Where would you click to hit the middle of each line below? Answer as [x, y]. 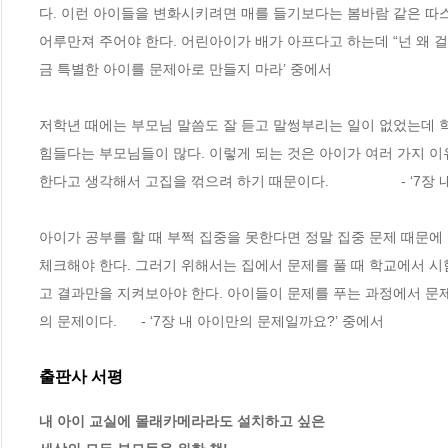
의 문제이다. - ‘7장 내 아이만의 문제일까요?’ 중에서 [211, 320]
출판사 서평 [81, 376]
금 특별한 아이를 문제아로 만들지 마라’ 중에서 [185, 68]
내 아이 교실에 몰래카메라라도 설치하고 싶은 [182, 421]
